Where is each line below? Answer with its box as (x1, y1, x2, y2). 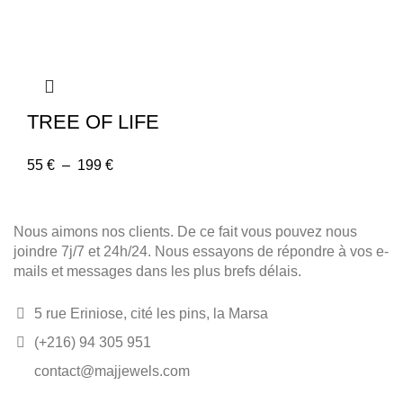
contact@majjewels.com (31, 363, 190, 379)
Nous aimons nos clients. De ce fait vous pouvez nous (13, 224, 357, 239)
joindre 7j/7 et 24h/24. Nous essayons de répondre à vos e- (13, 244, 389, 259)
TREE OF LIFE (27, 111, 159, 133)
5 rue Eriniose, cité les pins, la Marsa (31, 306, 268, 321)
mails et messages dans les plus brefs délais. (13, 264, 301, 279)
